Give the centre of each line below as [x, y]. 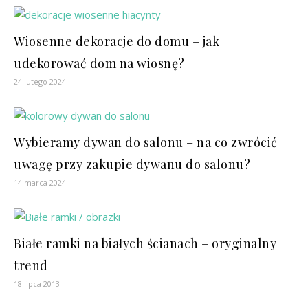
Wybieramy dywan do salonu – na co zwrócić [146, 142]
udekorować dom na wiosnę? [99, 63]
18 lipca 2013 [37, 283]
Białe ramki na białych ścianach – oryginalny [145, 243]
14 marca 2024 [40, 182]
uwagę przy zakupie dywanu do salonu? [132, 164]
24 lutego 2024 [40, 81]
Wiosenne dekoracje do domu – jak [117, 41]
